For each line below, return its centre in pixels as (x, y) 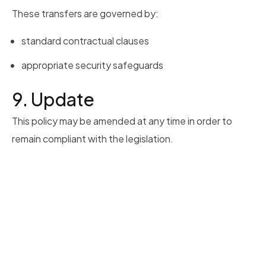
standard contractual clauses (85, 41)
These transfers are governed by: (85, 14)
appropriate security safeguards (92, 65)
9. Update (53, 99)
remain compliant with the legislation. (93, 139)
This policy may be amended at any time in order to (122, 121)
